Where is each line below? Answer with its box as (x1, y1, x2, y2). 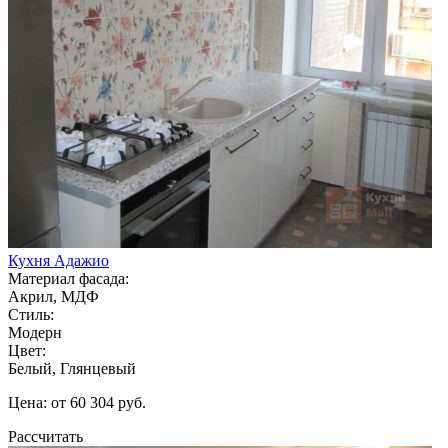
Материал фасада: (8, 269, 129, 287)
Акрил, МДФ (8, 287, 99, 305)
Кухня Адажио (8, 251, 109, 269)
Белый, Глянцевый (8, 359, 136, 377)
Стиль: (8, 305, 54, 323)
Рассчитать (8, 427, 83, 445)
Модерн (8, 323, 62, 341)
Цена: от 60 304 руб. (8, 393, 146, 411)
